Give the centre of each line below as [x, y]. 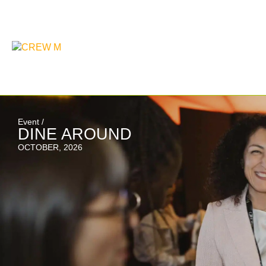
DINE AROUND [75, 134]
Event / [31, 122]
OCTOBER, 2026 [50, 147]
